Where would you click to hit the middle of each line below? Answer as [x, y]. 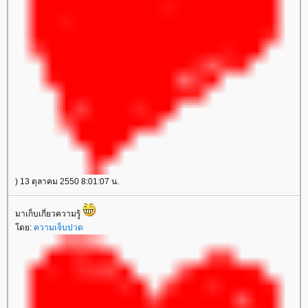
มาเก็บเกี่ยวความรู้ [49, 214]
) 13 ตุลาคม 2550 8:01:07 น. [67, 181]
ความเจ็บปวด [58, 228]
